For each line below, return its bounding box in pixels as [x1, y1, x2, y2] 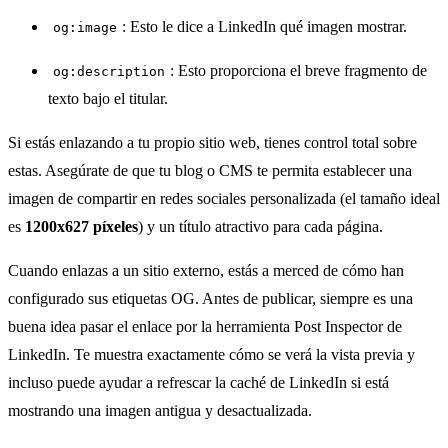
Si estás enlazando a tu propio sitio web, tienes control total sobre [8, 134, 417, 152]
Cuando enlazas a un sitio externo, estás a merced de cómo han [8, 262, 404, 280]
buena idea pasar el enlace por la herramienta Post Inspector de [8, 318, 402, 336]
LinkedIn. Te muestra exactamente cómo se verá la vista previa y [8, 346, 415, 364]
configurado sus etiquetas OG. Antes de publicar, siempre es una [8, 290, 413, 308]
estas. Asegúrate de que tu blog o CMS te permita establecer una [8, 162, 412, 180]
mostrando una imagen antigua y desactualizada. [8, 402, 312, 420]
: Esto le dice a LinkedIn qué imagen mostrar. [122, 18, 408, 36]
